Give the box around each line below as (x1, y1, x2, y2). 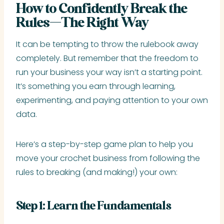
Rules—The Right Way (16, 16, 148, 30)
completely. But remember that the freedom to (16, 52, 198, 64)
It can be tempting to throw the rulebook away (16, 38, 198, 50)
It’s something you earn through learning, (16, 80, 175, 92)
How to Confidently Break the (16, 2, 187, 16)
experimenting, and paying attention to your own (16, 94, 208, 106)
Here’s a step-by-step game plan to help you (16, 138, 193, 150)
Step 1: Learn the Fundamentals (16, 200, 171, 212)
